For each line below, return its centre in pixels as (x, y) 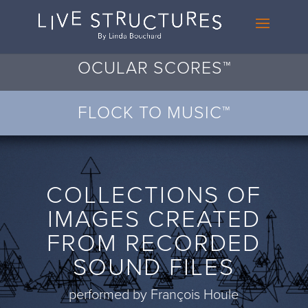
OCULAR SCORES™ (154, 68)
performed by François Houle (154, 295)
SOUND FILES (154, 267)
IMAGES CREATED (154, 219)
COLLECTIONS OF (154, 195)
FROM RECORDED (154, 243)
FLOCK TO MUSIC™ (154, 113)
